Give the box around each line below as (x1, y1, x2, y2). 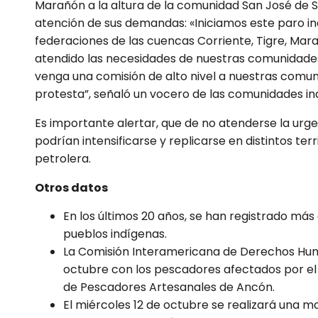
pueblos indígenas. (63, 226, 168, 243)
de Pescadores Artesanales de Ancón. (63, 279, 275, 296)
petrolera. (35, 150, 92, 167)
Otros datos (35, 179, 109, 196)
